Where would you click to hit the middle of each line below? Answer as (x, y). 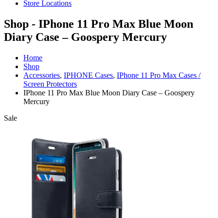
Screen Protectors (50, 84)
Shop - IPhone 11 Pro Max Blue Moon (99, 24)
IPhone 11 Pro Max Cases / (159, 75)
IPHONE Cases (88, 75)
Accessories (42, 75)
